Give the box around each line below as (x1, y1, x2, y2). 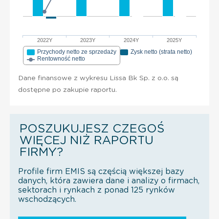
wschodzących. (18, 195, 76, 203)
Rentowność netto (37, 55, 85, 62)
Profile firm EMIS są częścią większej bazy (18, 167, 184, 175)
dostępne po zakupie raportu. (18, 86, 117, 93)
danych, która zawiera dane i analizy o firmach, (18, 176, 199, 185)
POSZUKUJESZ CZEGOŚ (20, 123, 164, 135)
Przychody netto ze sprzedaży (37, 48, 116, 55)
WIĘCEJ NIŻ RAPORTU (20, 134, 153, 147)
